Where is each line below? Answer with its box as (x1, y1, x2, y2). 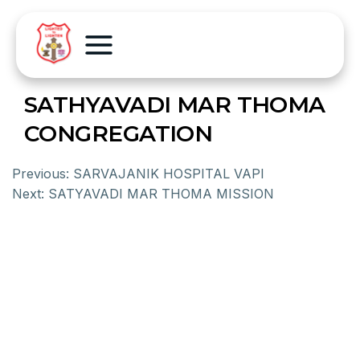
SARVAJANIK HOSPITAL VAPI (73, 166, 264, 182)
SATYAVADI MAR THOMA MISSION (48, 186, 274, 202)
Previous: (12, 166, 69, 182)
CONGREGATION (24, 120, 213, 147)
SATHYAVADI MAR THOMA (24, 91, 325, 118)
